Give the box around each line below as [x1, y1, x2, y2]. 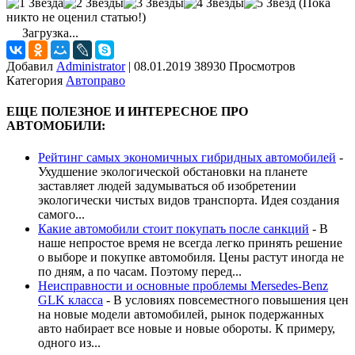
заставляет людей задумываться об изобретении [38, 178, 296, 193]
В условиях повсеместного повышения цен [113, 292, 349, 307]
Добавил [6, 59, 56, 74]
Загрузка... [19, 26, 78, 40]
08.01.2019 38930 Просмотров [131, 59, 296, 74]
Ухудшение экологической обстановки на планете [38, 164, 307, 178]
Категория [6, 74, 66, 88]
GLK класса [38, 292, 103, 307]
